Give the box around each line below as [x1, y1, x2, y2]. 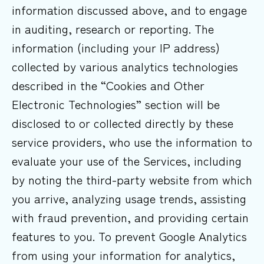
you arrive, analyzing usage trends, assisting [12, 190, 246, 207]
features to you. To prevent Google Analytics [12, 227, 247, 245]
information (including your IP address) [12, 39, 220, 57]
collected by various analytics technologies [12, 58, 238, 75]
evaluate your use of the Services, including [12, 152, 242, 170]
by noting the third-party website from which [12, 171, 252, 189]
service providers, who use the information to [12, 133, 252, 151]
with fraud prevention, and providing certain [12, 209, 249, 226]
